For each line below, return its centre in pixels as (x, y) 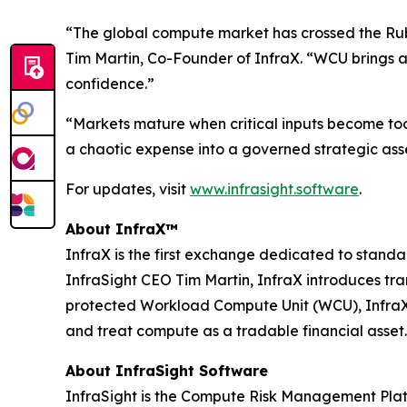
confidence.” (110, 84)
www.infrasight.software (274, 189)
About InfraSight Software (167, 371)
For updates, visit (128, 189)
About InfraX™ (122, 229)
